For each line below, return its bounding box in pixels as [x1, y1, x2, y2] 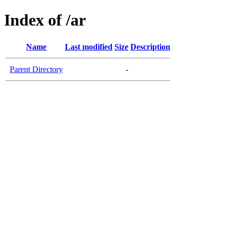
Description [130, 42, 170, 51]
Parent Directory [10, 64, 63, 74]
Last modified [65, 42, 112, 51]
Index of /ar [4, 11, 86, 30]
